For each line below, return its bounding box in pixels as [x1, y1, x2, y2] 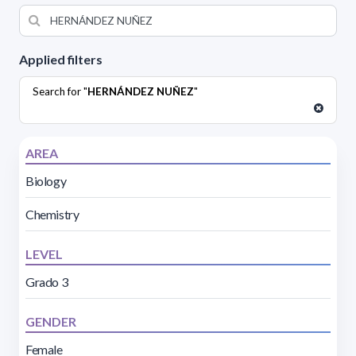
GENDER [25, 313, 76, 329]
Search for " [33, 84, 87, 98]
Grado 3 [25, 273, 68, 289]
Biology [25, 172, 67, 188]
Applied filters [19, 51, 103, 67]
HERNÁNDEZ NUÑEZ [87, 84, 194, 98]
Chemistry [25, 206, 79, 222]
